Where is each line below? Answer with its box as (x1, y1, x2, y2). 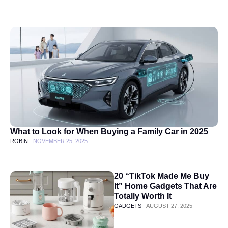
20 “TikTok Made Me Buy (114, 172, 209, 180)
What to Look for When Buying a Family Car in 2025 (10, 127, 208, 136)
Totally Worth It (114, 192, 172, 201)
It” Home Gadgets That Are (114, 182, 217, 190)
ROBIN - (10, 138, 33, 144)
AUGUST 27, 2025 (146, 203, 192, 209)
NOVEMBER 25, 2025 (33, 138, 88, 144)
